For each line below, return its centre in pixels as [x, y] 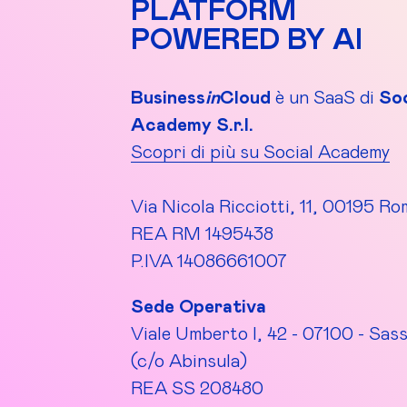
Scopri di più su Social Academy [260, 152]
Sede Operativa [199, 307]
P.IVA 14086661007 [209, 261]
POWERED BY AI [247, 40]
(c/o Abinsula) [189, 361]
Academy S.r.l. [192, 125]
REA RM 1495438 [202, 234]
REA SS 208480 [197, 388]
